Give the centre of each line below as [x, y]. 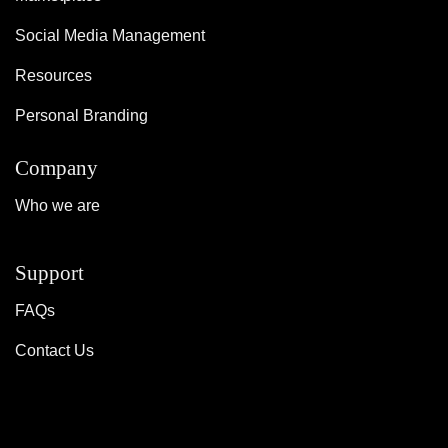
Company [56, 167]
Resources [53, 75]
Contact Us [54, 350]
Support [49, 272]
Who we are [57, 205]
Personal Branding [81, 115]
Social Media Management [110, 35]
